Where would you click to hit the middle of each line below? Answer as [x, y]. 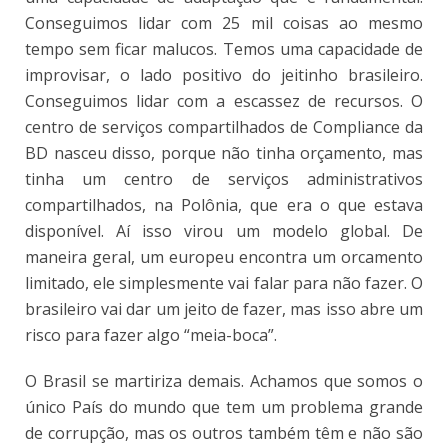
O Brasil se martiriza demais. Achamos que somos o [224, 381]
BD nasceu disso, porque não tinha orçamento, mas [224, 153]
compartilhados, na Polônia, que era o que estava [224, 205]
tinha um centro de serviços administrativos [224, 179]
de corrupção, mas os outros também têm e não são [224, 433]
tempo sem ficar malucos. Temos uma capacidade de [224, 49]
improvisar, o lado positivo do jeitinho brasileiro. [224, 75]
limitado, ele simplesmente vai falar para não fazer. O [224, 283]
